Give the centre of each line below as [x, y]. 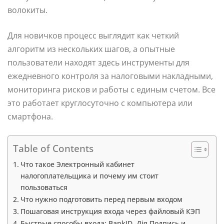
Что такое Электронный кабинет [77, 164]
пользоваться [44, 187]
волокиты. [27, 10]
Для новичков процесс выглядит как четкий [93, 36]
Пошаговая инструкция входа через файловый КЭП [110, 211]
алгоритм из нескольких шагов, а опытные [91, 49]
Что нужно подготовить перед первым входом [101, 199]
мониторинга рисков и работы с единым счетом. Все [111, 90]
